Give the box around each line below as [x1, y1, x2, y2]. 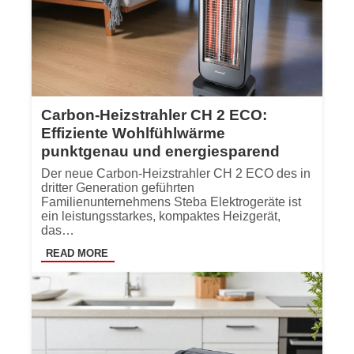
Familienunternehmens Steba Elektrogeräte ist [41, 194, 301, 209]
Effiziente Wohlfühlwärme [41, 124, 225, 141]
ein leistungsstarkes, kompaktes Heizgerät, [41, 209, 281, 223]
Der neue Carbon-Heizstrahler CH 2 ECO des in [41, 166, 311, 180]
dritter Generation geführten [41, 180, 194, 194]
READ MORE [46, 247, 108, 259]
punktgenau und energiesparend [41, 142, 280, 160]
